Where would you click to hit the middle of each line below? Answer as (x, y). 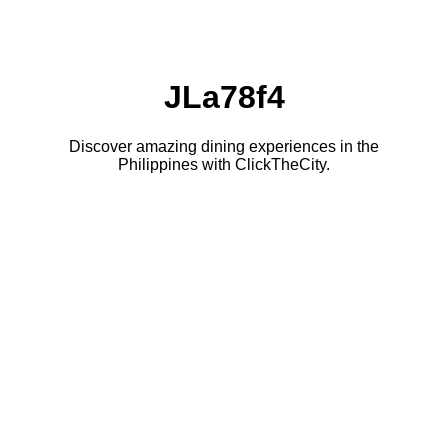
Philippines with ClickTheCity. (224, 164)
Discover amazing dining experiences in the (224, 146)
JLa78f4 (224, 97)
